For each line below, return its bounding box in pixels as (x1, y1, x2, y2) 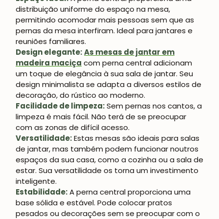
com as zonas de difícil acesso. (16, 122, 130, 133)
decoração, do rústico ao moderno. (16, 90, 145, 101)
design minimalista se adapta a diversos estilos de (16, 79, 201, 90)
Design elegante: (16, 47, 82, 58)
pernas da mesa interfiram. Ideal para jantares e (16, 25, 193, 36)
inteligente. (16, 176, 57, 187)
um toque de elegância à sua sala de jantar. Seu (16, 68, 193, 79)
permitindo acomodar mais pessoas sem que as (16, 15, 194, 25)
